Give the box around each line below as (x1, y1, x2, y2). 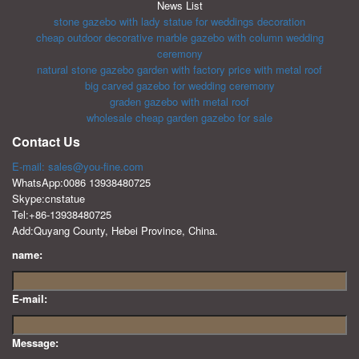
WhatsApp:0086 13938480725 (12, 175, 151, 191)
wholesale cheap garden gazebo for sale (87, 110, 272, 126)
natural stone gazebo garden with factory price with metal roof (37, 62, 322, 78)
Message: (12, 335, 58, 351)
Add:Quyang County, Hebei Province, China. (12, 223, 218, 239)
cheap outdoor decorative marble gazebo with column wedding (35, 30, 324, 46)
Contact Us (12, 132, 80, 151)
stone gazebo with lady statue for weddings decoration (54, 14, 305, 30)
